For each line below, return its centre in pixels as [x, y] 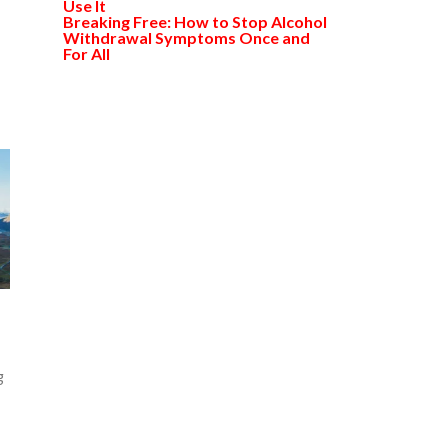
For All [86, 53]
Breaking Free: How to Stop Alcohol [195, 21]
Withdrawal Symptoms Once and [186, 37]
